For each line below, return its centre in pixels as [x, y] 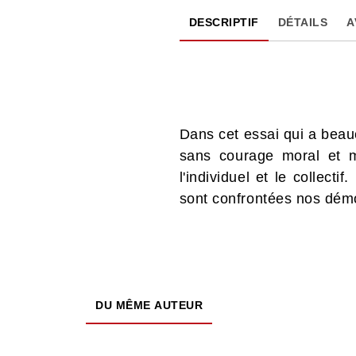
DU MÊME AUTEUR [149, 305]
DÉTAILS [303, 22]
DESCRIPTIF [224, 22]
